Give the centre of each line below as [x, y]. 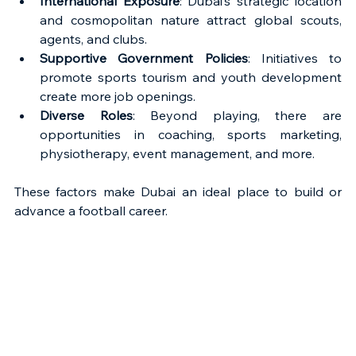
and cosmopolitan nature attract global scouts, [191, 20]
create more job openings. [118, 96]
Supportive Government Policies [144, 58]
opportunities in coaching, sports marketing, [191, 134]
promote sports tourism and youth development [191, 77]
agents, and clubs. [93, 39]
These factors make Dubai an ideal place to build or [178, 192]
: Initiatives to [294, 58]
